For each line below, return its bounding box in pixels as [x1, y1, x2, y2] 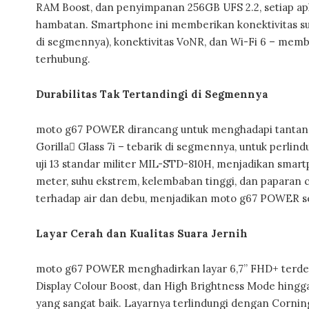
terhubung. [36, 52, 90, 66]
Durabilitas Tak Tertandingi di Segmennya [36, 88, 268, 101]
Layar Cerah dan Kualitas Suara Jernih [36, 227, 248, 240]
